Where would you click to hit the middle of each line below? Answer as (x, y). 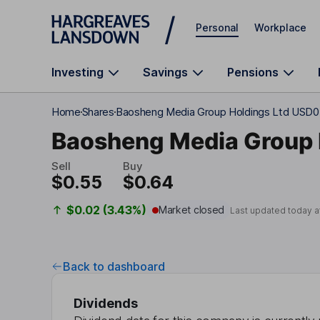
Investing (77, 72)
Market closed (191, 210)
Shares (98, 112)
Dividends (106, 303)
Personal (217, 27)
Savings (165, 72)
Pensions (253, 72)
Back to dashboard (114, 266)
